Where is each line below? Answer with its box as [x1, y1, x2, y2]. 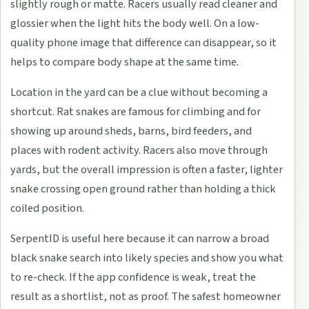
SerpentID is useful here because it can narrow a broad [10, 230, 270, 248]
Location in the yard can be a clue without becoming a [10, 84, 268, 101]
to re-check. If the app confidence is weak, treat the [10, 269, 257, 286]
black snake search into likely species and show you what [10, 250, 284, 267]
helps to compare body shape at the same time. [10, 54, 239, 71]
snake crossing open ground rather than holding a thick [10, 181, 277, 198]
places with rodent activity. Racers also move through [10, 142, 268, 159]
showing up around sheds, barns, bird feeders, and [10, 123, 252, 140]
